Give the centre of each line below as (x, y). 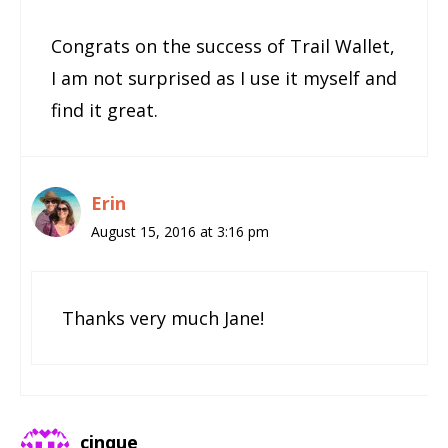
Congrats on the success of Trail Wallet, (223, 45)
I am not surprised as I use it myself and (224, 77)
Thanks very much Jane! (163, 317)
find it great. (104, 109)
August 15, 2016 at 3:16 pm (180, 231)
